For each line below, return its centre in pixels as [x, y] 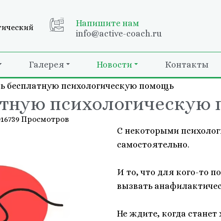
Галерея [46, 65]
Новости [114, 65]
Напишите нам [107, 23]
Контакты [187, 65]
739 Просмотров [38, 119]
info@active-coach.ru [119, 33]
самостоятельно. [153, 144]
